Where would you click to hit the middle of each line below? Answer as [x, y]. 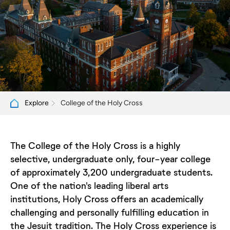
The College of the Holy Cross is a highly [95, 145]
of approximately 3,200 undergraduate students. [111, 172]
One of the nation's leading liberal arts [89, 185]
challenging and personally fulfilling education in [110, 212]
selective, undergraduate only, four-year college [110, 158]
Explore [37, 103]
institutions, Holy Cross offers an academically [107, 198]
